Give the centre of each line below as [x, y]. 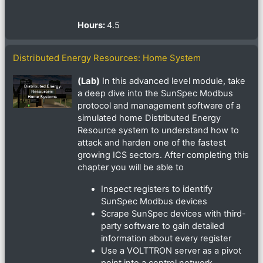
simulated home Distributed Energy [149, 118]
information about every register [166, 239]
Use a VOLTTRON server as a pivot [171, 251]
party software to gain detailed [163, 226]
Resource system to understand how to [158, 131]
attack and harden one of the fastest [152, 143]
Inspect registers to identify [157, 189]
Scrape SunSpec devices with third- [173, 214]
